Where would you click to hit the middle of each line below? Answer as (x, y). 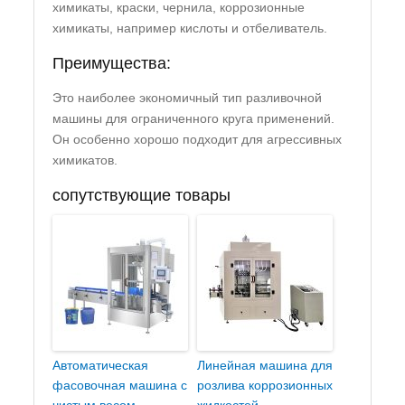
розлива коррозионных (265, 386)
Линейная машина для (265, 366)
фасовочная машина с (120, 386)
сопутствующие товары (142, 196)
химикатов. (85, 160)
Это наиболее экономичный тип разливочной (188, 98)
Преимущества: (112, 64)
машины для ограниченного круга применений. (194, 119)
